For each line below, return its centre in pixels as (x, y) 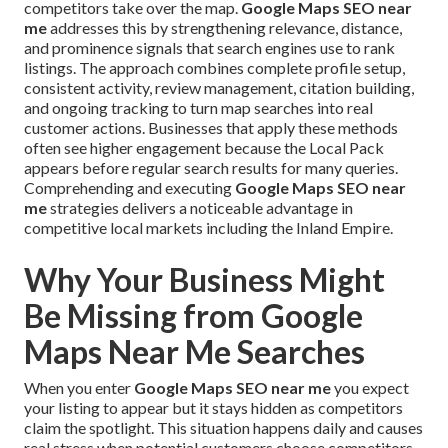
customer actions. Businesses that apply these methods (211, 128)
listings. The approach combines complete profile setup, (214, 68)
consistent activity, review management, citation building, (219, 88)
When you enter (79, 388)
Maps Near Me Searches (194, 352)
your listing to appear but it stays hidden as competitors (213, 408)
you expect (370, 388)
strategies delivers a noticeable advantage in (200, 208)
